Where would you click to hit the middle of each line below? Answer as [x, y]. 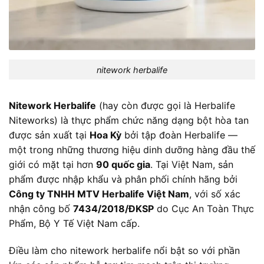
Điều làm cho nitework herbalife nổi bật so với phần [124, 251]
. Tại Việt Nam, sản [192, 165]
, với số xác [215, 194]
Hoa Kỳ [105, 135]
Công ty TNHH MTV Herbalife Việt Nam [99, 194]
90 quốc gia [123, 165]
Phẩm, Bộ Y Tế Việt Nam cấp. [74, 224]
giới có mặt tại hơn [52, 165]
